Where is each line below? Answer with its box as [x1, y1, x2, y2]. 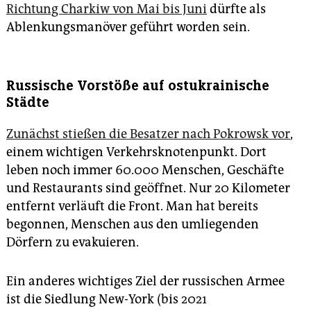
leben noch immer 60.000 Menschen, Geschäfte [6, 162, 284, 178]
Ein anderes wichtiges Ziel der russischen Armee [6, 274, 285, 289]
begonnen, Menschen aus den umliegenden [6, 217, 259, 233]
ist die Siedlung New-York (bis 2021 [6, 292, 207, 308]
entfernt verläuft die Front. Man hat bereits [6, 199, 258, 215]
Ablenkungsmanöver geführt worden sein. [6, 19, 250, 35]
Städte [6, 94, 49, 112]
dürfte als [207, 1, 266, 17]
